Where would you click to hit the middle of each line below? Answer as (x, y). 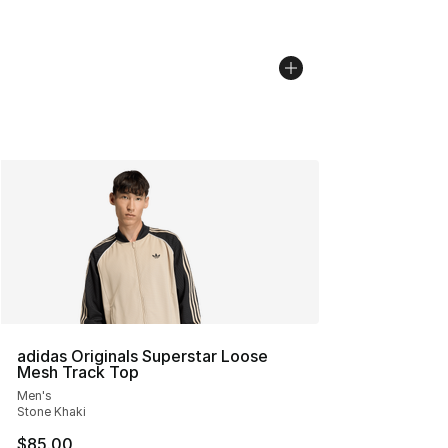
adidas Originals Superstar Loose (142, 356)
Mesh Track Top (78, 372)
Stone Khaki (51, 411)
